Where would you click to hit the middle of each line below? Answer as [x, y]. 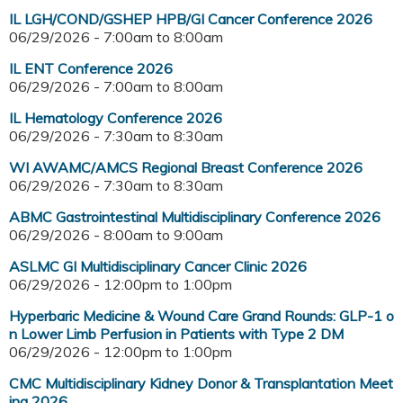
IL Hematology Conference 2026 [116, 118]
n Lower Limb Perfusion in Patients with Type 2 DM [176, 334]
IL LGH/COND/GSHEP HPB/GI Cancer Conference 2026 [191, 19]
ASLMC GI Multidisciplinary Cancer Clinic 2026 [158, 267]
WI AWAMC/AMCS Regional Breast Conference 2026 [186, 168]
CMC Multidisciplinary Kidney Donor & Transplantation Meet [201, 384]
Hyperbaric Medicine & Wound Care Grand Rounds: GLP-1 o [201, 316]
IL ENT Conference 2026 [91, 69]
